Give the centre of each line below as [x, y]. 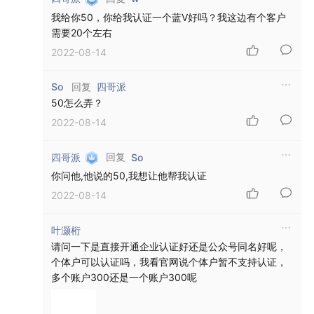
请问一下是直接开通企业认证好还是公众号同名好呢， [169, 246]
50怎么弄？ [77, 103]
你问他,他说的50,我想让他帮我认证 [129, 176]
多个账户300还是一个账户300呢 [124, 277]
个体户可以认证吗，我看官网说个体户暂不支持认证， [169, 261]
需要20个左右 [82, 33]
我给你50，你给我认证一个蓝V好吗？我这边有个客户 [169, 18]
